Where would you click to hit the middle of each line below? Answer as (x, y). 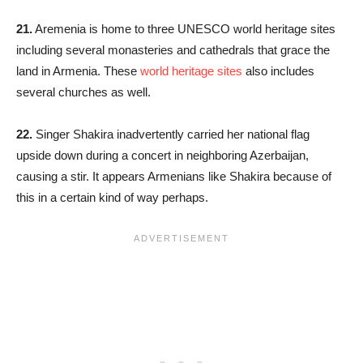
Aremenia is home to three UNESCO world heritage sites (184, 28)
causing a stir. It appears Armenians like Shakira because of (174, 176)
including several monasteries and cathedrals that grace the (173, 49)
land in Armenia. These (78, 70)
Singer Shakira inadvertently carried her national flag (171, 134)
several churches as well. (83, 92)
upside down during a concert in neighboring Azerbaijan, (162, 155)
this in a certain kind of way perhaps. (112, 197)
